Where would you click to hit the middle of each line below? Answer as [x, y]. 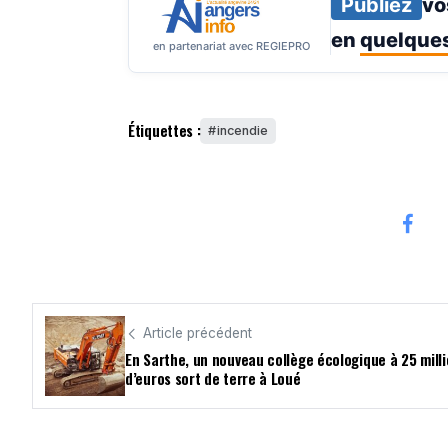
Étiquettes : [164, 130]
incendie [243, 130]
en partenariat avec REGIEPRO [231, 45]
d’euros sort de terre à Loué [213, 378]
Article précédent [197, 333]
